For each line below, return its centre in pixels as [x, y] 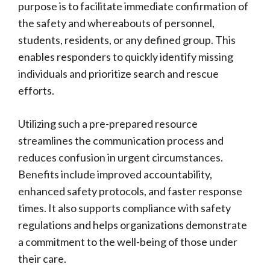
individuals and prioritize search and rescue [118, 74]
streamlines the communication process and [121, 140]
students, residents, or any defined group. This [127, 40]
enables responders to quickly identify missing [126, 57]
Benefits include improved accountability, [115, 174]
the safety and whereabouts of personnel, [116, 23]
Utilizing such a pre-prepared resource [108, 124]
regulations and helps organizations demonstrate [133, 225]
